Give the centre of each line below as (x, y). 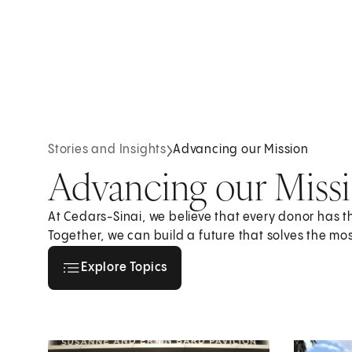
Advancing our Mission (241, 150)
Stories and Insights (108, 150)
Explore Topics (124, 267)
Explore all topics (167, 258)
